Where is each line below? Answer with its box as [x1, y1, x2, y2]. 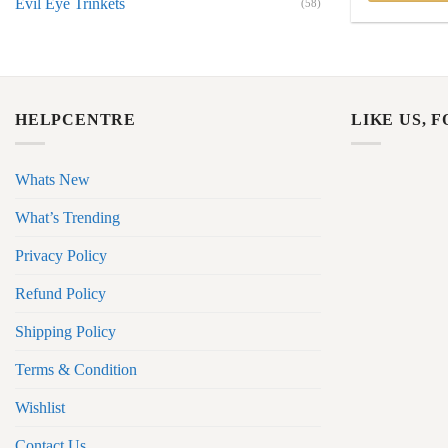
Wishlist [15, 399, 65, 417]
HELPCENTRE [15, 110, 136, 128]
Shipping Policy [15, 323, 116, 341]
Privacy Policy [15, 247, 107, 265]
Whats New [15, 171, 90, 189]
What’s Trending [15, 209, 120, 227]
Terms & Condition [15, 361, 137, 379]
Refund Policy [15, 285, 106, 303]
